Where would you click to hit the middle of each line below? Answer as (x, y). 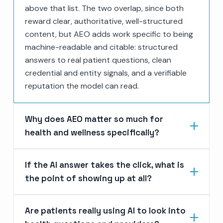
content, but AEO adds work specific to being (109, 34)
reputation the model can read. (82, 86)
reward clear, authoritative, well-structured (104, 21)
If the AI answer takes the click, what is (104, 165)
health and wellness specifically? (92, 132)
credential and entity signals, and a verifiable (106, 73)
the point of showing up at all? (88, 178)
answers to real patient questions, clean (98, 60)
